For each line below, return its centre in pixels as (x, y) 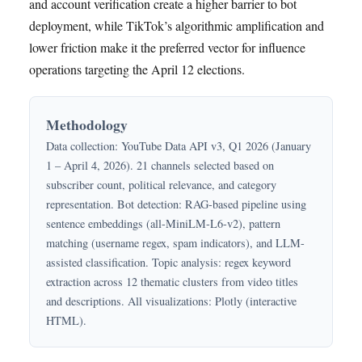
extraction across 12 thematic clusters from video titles (172, 282)
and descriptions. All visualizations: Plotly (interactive (171, 301)
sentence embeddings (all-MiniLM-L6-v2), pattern (163, 224)
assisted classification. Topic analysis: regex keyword (168, 263)
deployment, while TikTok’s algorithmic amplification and (177, 26)
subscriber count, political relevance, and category (161, 185)
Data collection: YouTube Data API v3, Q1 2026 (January (179, 146)
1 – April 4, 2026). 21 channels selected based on (160, 166)
